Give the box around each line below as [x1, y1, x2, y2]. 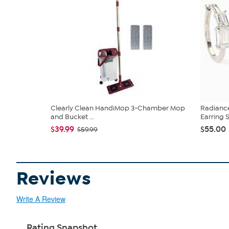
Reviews [16, 167, 91, 191]
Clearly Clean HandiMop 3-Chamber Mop [51, 104, 185, 113]
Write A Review [16, 194, 65, 204]
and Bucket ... [51, 112, 94, 122]
